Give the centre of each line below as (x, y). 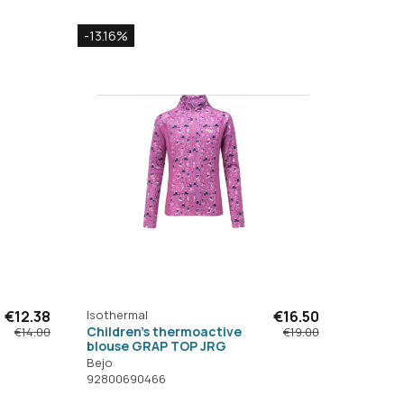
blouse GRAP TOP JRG (157, 345)
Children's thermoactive (165, 331)
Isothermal (118, 314)
